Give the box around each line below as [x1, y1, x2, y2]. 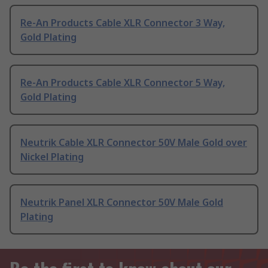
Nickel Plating [20, 150, 84, 164]
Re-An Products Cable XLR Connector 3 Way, [20, 16, 225, 30]
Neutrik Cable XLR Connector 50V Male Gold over [20, 136, 247, 150]
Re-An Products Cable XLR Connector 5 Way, [20, 76, 225, 90]
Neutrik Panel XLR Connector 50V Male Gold [20, 196, 223, 209]
